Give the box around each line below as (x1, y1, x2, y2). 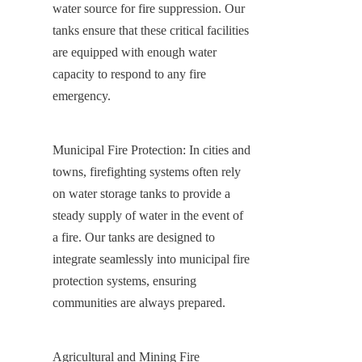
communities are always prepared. (53, 295, 225, 309)
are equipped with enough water (53, 44, 217, 59)
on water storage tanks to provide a (53, 186, 230, 200)
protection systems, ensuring (53, 273, 196, 288)
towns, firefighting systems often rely (53, 164, 241, 179)
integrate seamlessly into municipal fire (53, 251, 250, 266)
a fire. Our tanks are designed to (53, 229, 215, 244)
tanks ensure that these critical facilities (53, 23, 249, 37)
